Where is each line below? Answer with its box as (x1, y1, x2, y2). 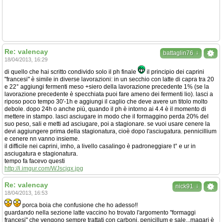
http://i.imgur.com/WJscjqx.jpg (4, 165, 83, 172)
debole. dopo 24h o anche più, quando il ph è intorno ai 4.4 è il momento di (4, 106, 206, 112)
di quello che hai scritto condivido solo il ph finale (4, 68, 138, 75)
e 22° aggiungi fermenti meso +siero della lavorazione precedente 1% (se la (4, 83, 209, 90)
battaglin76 (163, 50, 193, 56)
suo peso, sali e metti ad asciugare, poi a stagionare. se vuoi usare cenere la (4, 120, 210, 127)
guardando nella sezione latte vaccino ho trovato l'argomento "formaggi (4, 209, 196, 216)
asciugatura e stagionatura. (4, 150, 78, 157)
